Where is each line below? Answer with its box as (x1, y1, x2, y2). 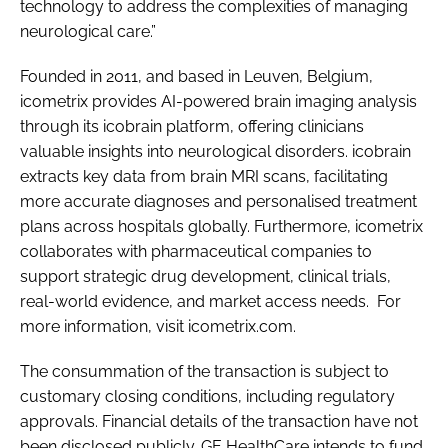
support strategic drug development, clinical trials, (20, 266, 391, 286)
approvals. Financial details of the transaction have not (20, 411, 418, 431)
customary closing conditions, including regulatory (20, 386, 395, 406)
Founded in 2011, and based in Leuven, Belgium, (20, 66, 373, 86)
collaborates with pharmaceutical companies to (20, 241, 372, 261)
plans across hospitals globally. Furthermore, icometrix (20, 216, 423, 236)
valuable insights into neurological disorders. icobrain (20, 141, 411, 161)
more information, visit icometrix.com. (20, 316, 296, 336)
